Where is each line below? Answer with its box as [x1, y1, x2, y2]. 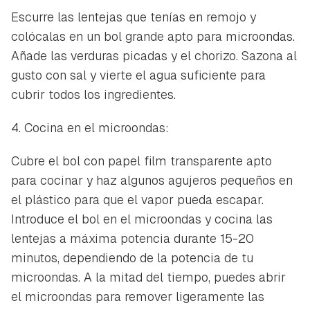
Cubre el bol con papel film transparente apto [11, 152, 272, 169]
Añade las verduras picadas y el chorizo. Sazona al [11, 47, 297, 64]
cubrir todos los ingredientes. [11, 86, 176, 102]
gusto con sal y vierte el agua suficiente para [11, 66, 266, 83]
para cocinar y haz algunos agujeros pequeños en [11, 172, 293, 188]
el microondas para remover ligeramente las [11, 288, 264, 304]
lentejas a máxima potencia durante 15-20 [11, 230, 254, 246]
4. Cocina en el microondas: [11, 119, 169, 136]
